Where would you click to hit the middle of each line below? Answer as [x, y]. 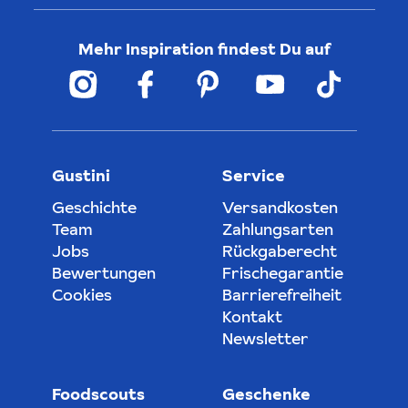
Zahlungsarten [278, 229]
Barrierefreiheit [282, 295]
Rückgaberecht [280, 251]
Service [254, 176]
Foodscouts [98, 394]
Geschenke [266, 394]
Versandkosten [280, 208]
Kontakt [252, 317]
